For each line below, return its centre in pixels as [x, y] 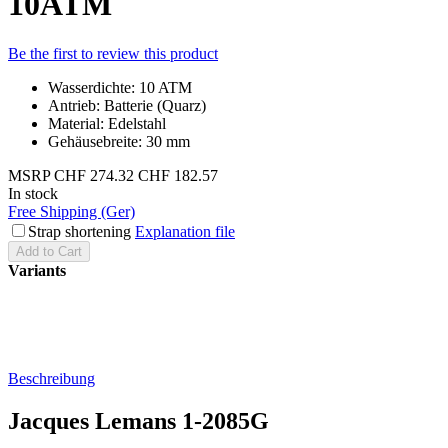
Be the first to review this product [113, 53]
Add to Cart [49, 251]
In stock [33, 193]
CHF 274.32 [94, 175]
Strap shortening [79, 231]
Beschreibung [51, 378]
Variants [37, 270]
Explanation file [185, 231]
